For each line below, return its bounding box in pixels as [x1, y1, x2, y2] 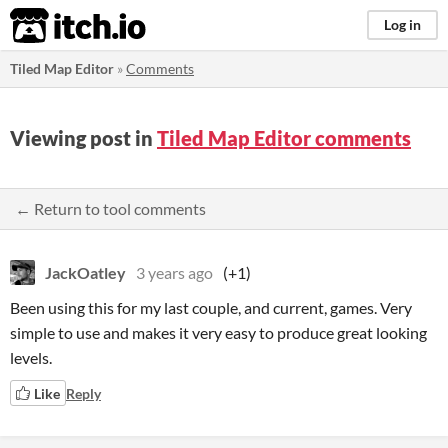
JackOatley [45, 263, 126, 282]
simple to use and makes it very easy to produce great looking [10, 323, 427, 342]
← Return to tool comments [15, 199, 206, 218]
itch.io [9, 6, 97, 46]
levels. [10, 348, 52, 367]
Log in [384, 16, 421, 33]
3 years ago [136, 263, 213, 282]
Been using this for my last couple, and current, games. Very [10, 298, 412, 317]
